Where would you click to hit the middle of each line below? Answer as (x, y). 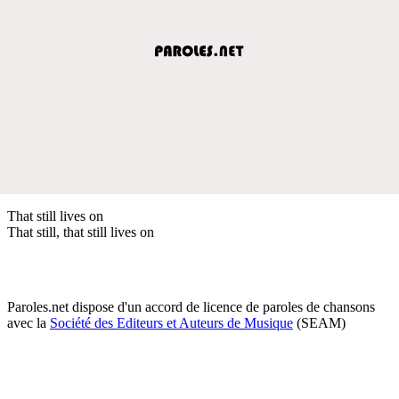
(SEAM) (319, 322)
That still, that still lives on (81, 232)
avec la (28, 322)
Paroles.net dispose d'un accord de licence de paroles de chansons (191, 306)
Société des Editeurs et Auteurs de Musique (171, 322)
